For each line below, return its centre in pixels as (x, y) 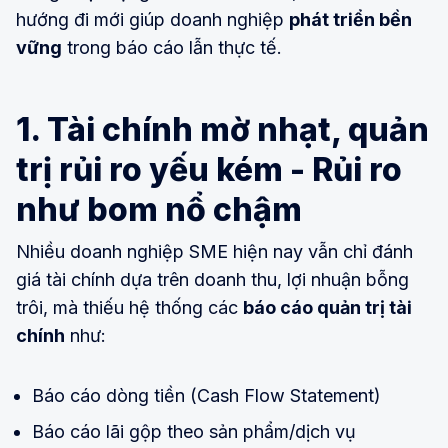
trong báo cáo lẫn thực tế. (172, 47)
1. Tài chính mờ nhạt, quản (222, 129)
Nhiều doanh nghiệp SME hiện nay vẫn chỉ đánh (214, 251)
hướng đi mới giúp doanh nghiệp (152, 19)
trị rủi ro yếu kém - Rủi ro (209, 169)
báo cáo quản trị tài (327, 307)
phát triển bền (350, 19)
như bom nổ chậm (159, 209)
